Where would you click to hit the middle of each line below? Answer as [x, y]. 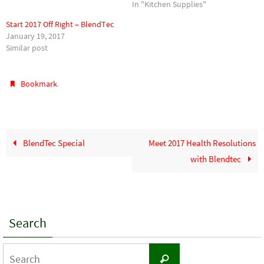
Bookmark [39, 84]
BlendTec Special [53, 143]
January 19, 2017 [35, 36]
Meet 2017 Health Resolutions [202, 143]
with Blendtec [217, 159]
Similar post [27, 48]
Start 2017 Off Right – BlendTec [60, 24]
